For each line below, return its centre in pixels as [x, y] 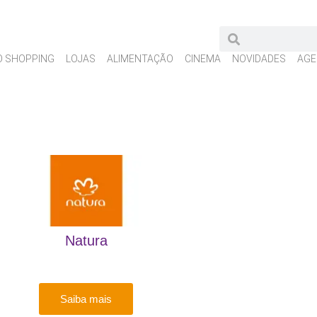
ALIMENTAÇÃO [140, 59]
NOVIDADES [259, 59]
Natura [86, 241]
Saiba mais [86, 299]
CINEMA [203, 59]
